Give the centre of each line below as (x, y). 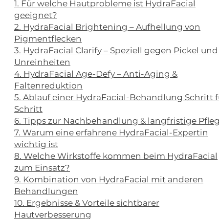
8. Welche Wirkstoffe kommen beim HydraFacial (116, 156)
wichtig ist (36, 144)
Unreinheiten (42, 62)
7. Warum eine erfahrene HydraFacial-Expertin (111, 132)
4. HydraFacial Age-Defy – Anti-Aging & (96, 74)
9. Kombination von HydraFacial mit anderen (109, 179)
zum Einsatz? (42, 168)
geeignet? (36, 15)
